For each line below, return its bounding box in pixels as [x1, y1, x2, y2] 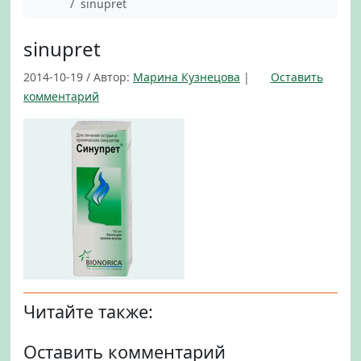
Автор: [90, 69, 133, 85]
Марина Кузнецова [133, 69, 240, 85]
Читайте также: [23, 300, 153, 323]
